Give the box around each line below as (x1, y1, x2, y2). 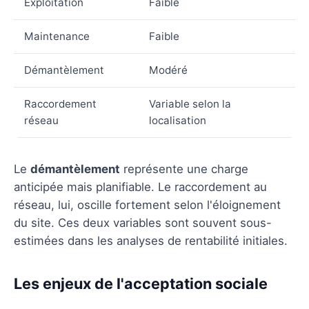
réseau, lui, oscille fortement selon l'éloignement (14, 197, 281, 212)
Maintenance (24, 29, 90, 43)
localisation (149, 113, 206, 127)
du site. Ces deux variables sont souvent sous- (14, 215, 272, 230)
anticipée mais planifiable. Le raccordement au (14, 179, 267, 194)
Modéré (149, 63, 188, 77)
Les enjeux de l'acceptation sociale (14, 274, 268, 292)
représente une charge (120, 161, 248, 176)
